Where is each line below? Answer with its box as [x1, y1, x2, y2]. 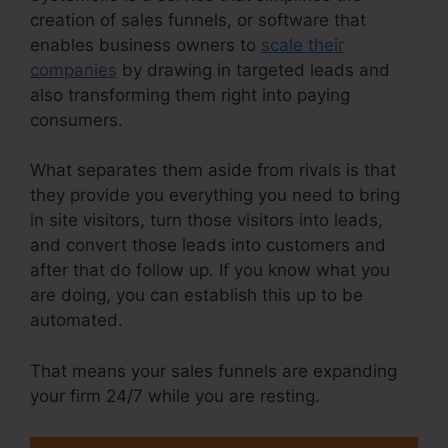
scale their [261, 34, 344, 55]
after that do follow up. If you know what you [30, 260, 390, 281]
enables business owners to [30, 34, 261, 55]
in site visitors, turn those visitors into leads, [30, 210, 383, 231]
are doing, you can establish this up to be [30, 285, 363, 306]
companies [30, 59, 117, 80]
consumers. [30, 109, 123, 130]
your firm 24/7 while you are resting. [30, 385, 320, 406]
